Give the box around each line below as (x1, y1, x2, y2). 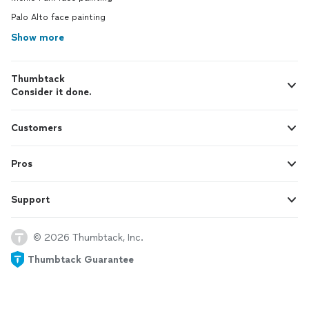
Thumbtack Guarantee (28, 253, 134, 266)
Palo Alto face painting (11, 12, 106, 22)
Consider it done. (11, 86, 92, 98)
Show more (11, 32, 64, 43)
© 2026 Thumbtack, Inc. (33, 231, 143, 243)
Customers (11, 122, 62, 134)
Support (11, 194, 50, 206)
